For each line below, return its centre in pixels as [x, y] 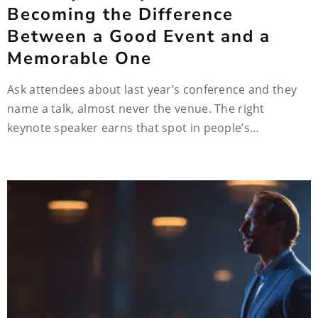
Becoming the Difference [120, 14]
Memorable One [79, 58]
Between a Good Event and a [139, 36]
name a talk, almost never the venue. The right [136, 109]
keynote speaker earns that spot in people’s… [133, 128]
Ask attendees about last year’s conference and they [152, 89]
